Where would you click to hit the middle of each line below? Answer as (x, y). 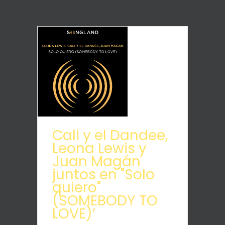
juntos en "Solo (103, 174)
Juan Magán (96, 161)
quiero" (77, 187)
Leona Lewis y (99, 148)
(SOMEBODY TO (105, 200)
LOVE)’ (74, 213)
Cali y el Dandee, (110, 135)
